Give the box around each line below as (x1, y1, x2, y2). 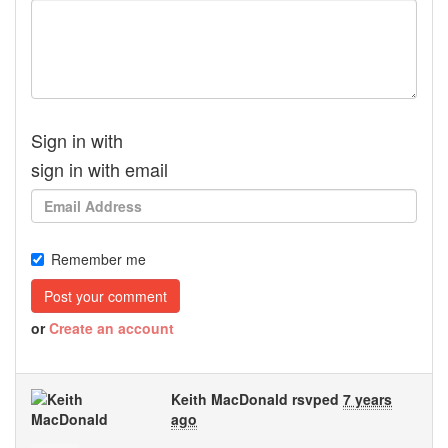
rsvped (288, 389, 343, 409)
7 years (343, 389, 392, 409)
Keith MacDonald (171, 389, 288, 409)
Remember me (51, 249, 146, 269)
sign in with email (31, 156, 168, 182)
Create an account (49, 318, 174, 338)
